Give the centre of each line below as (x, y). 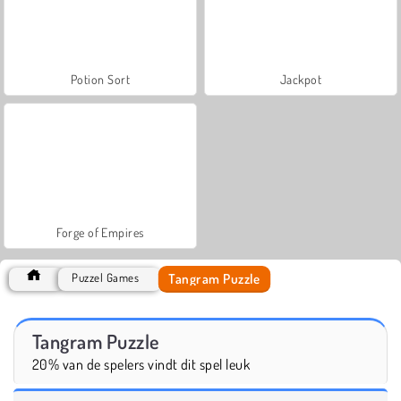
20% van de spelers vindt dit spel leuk (141, 364)
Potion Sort (100, 79)
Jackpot (301, 79)
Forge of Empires (100, 232)
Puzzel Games (106, 277)
